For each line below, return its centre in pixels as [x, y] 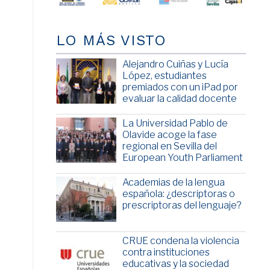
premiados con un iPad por [180, 87]
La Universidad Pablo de [175, 124]
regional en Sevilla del [169, 146]
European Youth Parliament [182, 158]
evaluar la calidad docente [179, 99]
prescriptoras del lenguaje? [182, 206]
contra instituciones [166, 253]
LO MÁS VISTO [111, 41]
